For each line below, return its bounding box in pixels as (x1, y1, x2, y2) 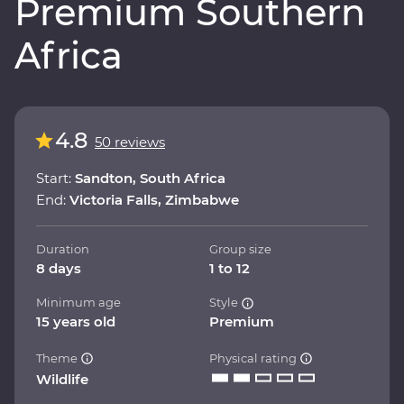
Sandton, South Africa (75, 169, 225, 187)
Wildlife (36, 370, 88, 388)
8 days (36, 259, 81, 277)
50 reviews (95, 133, 165, 151)
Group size (209, 241, 271, 256)
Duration (36, 241, 89, 256)
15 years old (36, 312, 115, 330)
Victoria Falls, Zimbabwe (69, 190, 239, 208)
